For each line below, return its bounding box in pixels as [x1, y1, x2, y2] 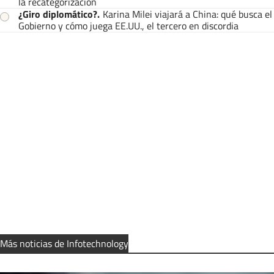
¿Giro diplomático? [18, 7, 97, 22]
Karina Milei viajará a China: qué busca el [103, 7, 272, 22]
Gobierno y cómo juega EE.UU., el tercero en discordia [18, 18, 239, 34]
